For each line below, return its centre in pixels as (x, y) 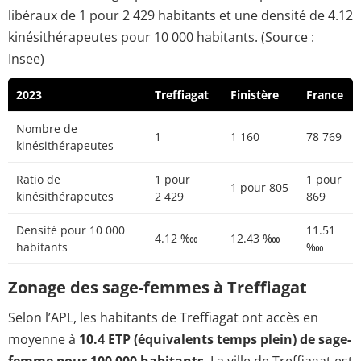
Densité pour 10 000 (71, 230)
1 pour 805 (259, 188)
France (325, 95)
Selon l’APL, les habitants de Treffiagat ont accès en (163, 317)
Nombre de (47, 129)
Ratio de (38, 180)
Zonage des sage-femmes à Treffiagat (158, 288)
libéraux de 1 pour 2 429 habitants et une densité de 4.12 (180, 16)
